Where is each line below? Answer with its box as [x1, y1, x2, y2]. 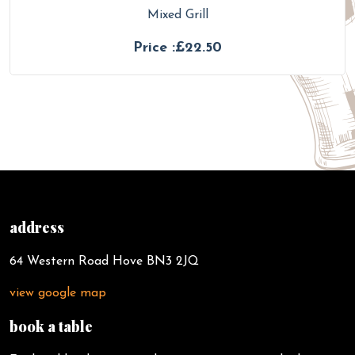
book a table [10, 317, 93, 337]
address [10, 218, 64, 238]
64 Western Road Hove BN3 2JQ [10, 255, 207, 269]
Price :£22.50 [133, 40, 222, 56]
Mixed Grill [147, 9, 208, 22]
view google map [10, 287, 106, 300]
